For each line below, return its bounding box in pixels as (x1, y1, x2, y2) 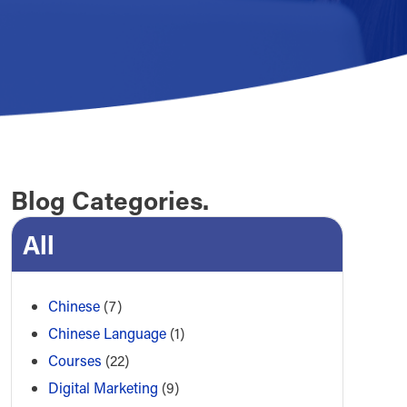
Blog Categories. (10, 184, 209, 216)
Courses (47, 351, 102, 371)
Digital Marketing (47, 378, 158, 398)
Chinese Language (47, 323, 166, 343)
